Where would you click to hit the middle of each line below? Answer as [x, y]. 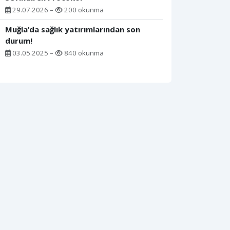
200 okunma [83, 10]
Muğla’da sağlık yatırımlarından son [73, 30]
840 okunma [83, 53]
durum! [19, 41]
